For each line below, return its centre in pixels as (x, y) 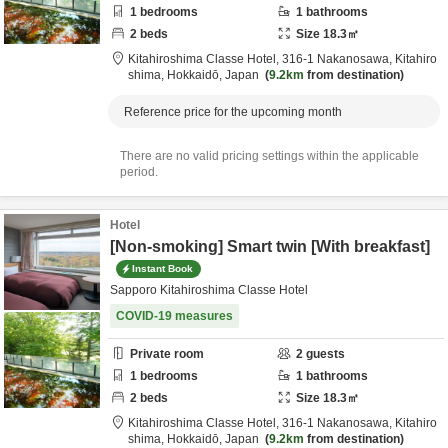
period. (139, 172)
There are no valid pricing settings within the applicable (269, 156)
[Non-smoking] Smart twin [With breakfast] (270, 246)
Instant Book (162, 268)
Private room (167, 354)
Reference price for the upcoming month (233, 112)
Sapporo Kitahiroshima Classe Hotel (209, 290)
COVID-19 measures (174, 316)
